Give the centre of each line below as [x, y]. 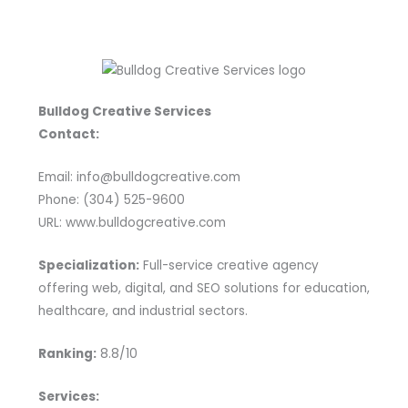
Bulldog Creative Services [124, 112]
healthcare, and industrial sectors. [143, 311]
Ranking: [67, 353]
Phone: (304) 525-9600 [111, 200]
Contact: [68, 135]
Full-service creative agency [229, 266]
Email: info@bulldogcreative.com [139, 178]
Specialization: [88, 266]
